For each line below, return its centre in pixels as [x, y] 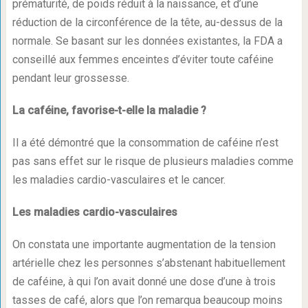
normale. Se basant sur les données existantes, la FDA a [147, 41]
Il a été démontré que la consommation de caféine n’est [145, 143]
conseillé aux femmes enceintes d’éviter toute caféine [143, 60]
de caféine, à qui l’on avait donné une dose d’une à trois [144, 282]
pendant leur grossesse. [70, 78]
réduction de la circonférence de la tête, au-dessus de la [147, 23]
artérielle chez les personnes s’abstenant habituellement [148, 263]
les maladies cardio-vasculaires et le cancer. [119, 180]
